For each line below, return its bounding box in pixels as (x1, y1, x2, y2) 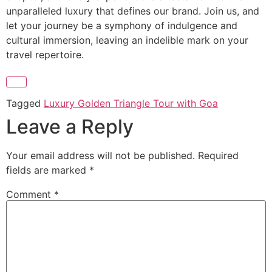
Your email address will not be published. (6, 149, 195, 161)
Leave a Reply (6, 114, 134, 138)
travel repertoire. (6, 49, 84, 61)
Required (198, 149, 239, 161)
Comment (6, 188, 54, 201)
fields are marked (6, 163, 89, 176)
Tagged (6, 97, 44, 109)
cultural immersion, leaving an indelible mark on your (6, 34, 248, 47)
